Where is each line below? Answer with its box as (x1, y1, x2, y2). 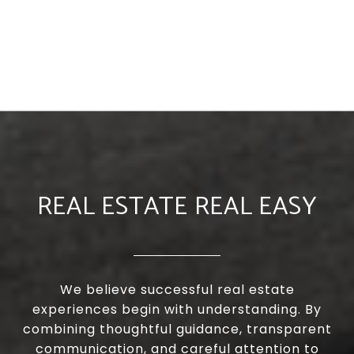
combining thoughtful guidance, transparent (22, 320, 332, 339)
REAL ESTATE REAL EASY (36, 186, 318, 228)
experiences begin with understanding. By (32, 300, 322, 319)
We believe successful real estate (59, 281, 295, 299)
